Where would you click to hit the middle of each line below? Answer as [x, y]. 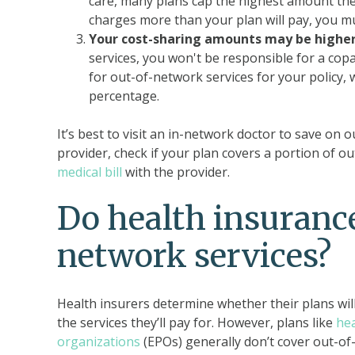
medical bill [90, 172]
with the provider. [176, 172]
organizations [99, 342]
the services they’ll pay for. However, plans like [197, 323]
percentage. [124, 96]
